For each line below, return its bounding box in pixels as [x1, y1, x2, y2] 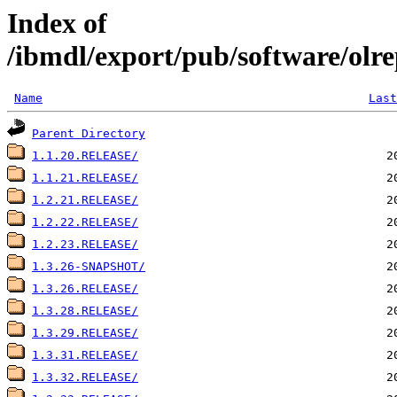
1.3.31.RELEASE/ [32, 348, 138, 362]
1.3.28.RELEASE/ [32, 304, 138, 318]
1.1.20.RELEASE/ [32, 149, 138, 163]
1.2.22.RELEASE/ [32, 215, 138, 230]
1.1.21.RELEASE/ [32, 171, 138, 185]
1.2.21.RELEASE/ [32, 193, 138, 207]
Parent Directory [32, 127, 145, 141]
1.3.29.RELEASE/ [32, 326, 138, 340]
